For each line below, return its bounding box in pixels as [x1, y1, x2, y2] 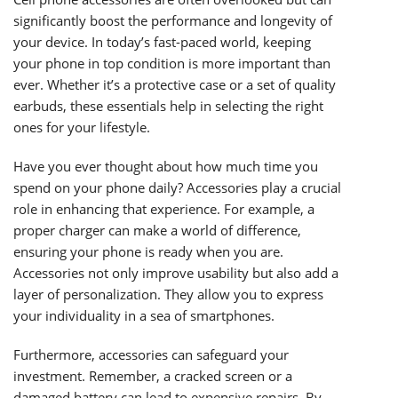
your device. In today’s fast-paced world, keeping [13, 33, 311, 52]
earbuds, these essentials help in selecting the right [13, 97, 323, 115]
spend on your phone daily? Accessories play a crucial [13, 179, 341, 197]
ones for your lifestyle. [13, 118, 150, 137]
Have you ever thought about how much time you [13, 157, 318, 176]
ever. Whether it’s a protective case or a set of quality [13, 76, 336, 94]
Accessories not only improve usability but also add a [13, 264, 338, 283]
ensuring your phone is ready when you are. [13, 243, 283, 261]
